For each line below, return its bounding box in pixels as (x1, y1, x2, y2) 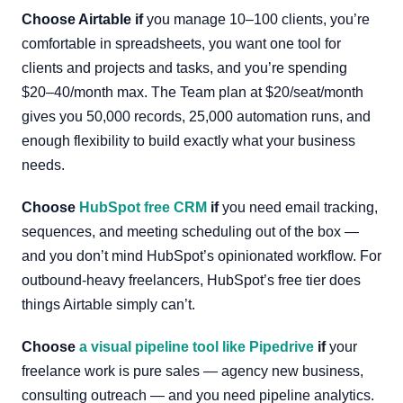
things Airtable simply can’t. (22, 297, 195, 312)
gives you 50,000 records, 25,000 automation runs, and (22, 109, 371, 124)
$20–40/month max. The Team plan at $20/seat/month (22, 85, 363, 100)
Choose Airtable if (22, 12, 143, 27)
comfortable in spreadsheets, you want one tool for (22, 36, 341, 51)
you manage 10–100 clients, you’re (143, 12, 370, 27)
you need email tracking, (219, 200, 378, 215)
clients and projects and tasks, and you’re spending (22, 60, 347, 76)
